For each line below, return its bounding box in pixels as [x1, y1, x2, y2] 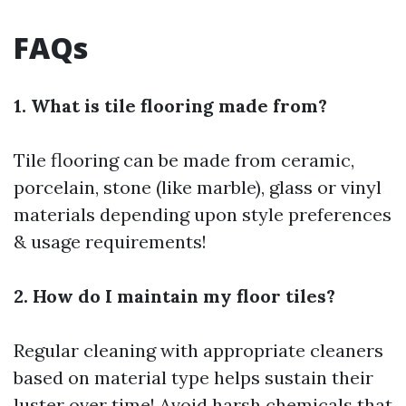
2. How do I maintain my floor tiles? [14, 285, 335, 307]
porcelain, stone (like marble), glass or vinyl [14, 176, 382, 198]
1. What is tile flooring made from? [14, 94, 327, 117]
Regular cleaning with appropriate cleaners [14, 339, 383, 362]
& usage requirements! [14, 230, 207, 253]
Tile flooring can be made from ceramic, [14, 149, 354, 171]
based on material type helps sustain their [14, 366, 373, 389]
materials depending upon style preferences [14, 203, 391, 226]
